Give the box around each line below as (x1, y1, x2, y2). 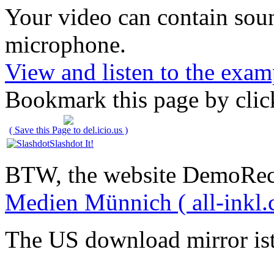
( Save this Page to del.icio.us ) (9, 125, 128, 136)
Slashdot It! (50, 138, 94, 149)
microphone (5, 31, 120, 58)
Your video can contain (5, 4, 234, 31)
